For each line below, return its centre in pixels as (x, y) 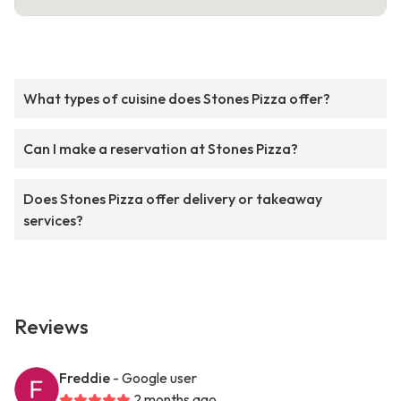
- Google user (155, 378)
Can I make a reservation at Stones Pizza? (161, 149)
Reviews (51, 327)
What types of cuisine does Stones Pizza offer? (177, 99)
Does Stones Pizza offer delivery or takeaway (173, 199)
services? (53, 221)
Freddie (85, 378)
